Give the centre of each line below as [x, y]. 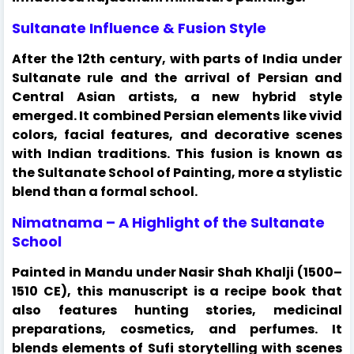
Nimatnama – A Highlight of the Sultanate [168, 222]
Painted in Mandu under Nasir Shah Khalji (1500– [177, 272]
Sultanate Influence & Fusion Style [139, 28]
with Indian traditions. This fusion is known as [177, 153]
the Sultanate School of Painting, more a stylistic [177, 172]
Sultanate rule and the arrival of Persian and [177, 77]
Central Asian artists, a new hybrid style [177, 96]
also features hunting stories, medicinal [177, 310]
